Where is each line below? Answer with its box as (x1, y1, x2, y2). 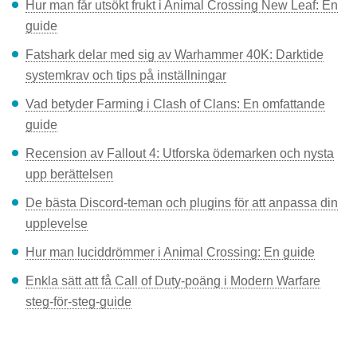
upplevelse (25, 216, 88, 230)
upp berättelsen (25, 167, 113, 181)
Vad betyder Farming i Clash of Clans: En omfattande (25, 96, 325, 111)
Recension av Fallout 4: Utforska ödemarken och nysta (25, 146, 334, 160)
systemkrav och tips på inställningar (25, 68, 226, 82)
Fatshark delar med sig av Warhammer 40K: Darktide (25, 47, 324, 61)
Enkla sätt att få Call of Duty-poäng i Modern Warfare (25, 273, 320, 288)
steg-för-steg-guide (25, 294, 131, 308)
